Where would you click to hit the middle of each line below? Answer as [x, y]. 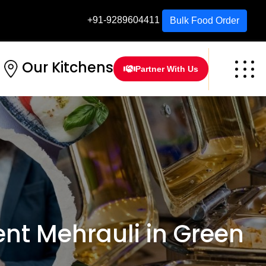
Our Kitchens [68, 68]
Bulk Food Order [205, 20]
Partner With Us [167, 69]
